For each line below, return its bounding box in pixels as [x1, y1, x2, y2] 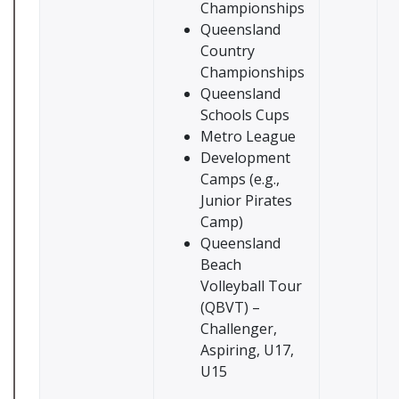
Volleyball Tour [200, 276, 302, 296]
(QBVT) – [200, 297, 260, 317]
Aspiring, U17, [200, 340, 294, 360]
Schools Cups [200, 105, 289, 125]
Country [200, 41, 255, 61]
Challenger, [200, 319, 277, 338]
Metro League [200, 126, 296, 146]
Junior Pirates [200, 191, 292, 210]
